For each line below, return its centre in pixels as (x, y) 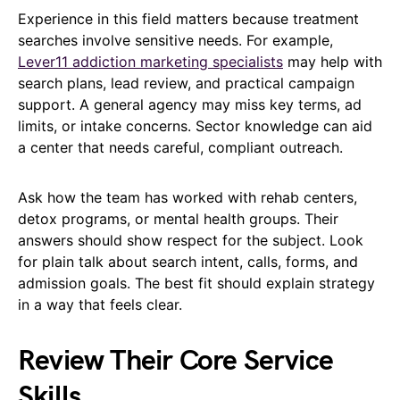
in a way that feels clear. (100, 304)
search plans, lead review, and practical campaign (186, 83)
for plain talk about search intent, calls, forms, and (188, 261)
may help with (333, 61)
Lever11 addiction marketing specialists (150, 61)
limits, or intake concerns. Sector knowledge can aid (195, 125)
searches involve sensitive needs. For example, (175, 40)
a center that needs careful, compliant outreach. (180, 147)
